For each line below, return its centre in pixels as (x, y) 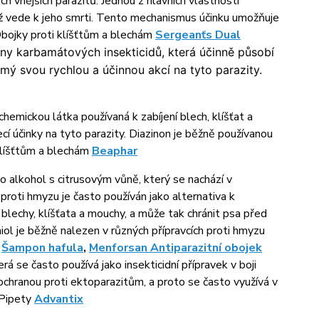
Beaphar (114, 151)
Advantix (58, 299)
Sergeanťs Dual (198, 35)
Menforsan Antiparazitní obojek (175, 248)
